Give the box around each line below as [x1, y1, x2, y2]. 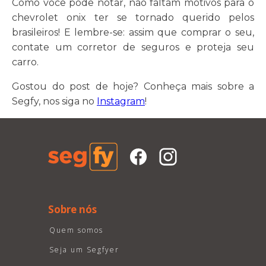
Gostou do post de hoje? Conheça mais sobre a [12, 81, 254, 92]
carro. [12, 56, 39, 68]
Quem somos [49, 225, 103, 235]
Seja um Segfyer [49, 245, 119, 255]
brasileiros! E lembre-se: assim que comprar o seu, [12, 27, 254, 38]
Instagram [97, 96, 145, 107]
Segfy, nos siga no [12, 96, 97, 107]
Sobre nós [47, 202, 97, 216]
